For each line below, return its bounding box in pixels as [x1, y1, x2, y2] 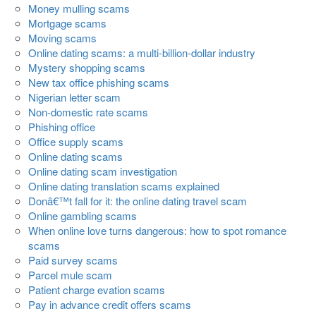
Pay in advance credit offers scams [28, 297, 191, 312]
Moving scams [28, 30, 97, 46]
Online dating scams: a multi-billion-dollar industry [28, 45, 255, 61]
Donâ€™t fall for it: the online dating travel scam [28, 193, 247, 209]
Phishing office [28, 119, 95, 135]
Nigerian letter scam [28, 90, 121, 105]
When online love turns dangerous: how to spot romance [28, 223, 286, 238]
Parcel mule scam [28, 267, 112, 283]
